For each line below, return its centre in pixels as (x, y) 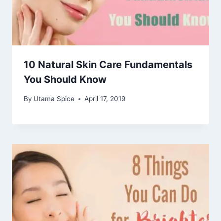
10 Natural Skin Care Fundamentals (108, 65)
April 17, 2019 (105, 99)
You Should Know (65, 80)
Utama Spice (54, 99)
